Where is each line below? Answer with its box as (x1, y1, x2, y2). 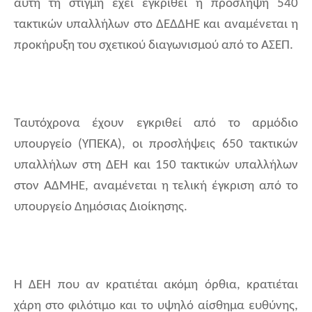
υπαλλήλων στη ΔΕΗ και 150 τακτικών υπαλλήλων (14, 159, 298, 173)
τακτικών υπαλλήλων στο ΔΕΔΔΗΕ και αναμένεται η (14, 18, 298, 32)
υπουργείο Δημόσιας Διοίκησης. (14, 201, 187, 214)
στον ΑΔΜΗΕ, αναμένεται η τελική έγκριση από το (14, 180, 298, 194)
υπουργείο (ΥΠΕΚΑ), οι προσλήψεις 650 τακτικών (14, 138, 298, 152)
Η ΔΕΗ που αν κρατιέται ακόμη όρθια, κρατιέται (14, 279, 298, 292)
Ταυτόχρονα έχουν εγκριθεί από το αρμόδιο (14, 117, 298, 131)
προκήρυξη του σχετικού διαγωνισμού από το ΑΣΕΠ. (14, 39, 293, 53)
